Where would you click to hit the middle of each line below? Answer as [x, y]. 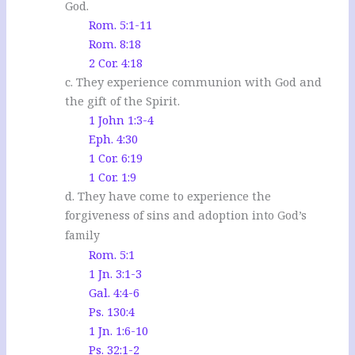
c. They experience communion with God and [194, 82]
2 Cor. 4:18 [116, 63]
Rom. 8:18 [115, 44]
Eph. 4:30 [114, 139]
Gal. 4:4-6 [115, 293]
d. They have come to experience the [168, 196]
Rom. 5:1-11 [121, 25]
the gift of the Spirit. [123, 101]
